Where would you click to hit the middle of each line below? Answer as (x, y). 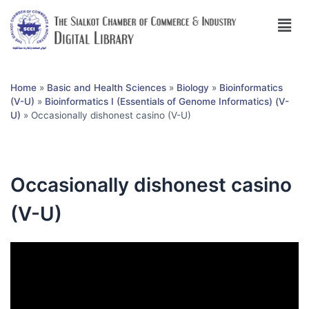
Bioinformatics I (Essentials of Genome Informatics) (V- (167, 101)
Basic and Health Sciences (107, 87)
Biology (193, 87)
